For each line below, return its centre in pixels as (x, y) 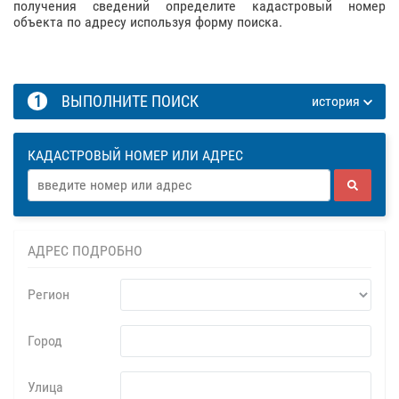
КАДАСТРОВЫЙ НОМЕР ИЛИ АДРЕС (135, 155)
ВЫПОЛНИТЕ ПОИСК (127, 101)
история (337, 101)
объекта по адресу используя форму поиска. (148, 22)
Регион (49, 294)
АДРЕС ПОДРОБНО (85, 251)
